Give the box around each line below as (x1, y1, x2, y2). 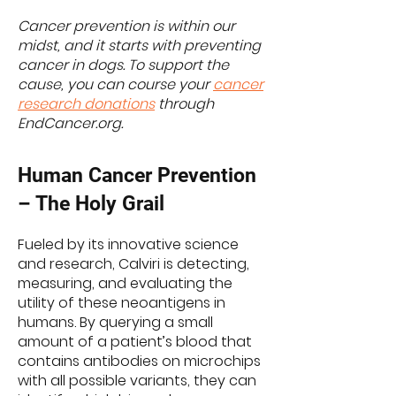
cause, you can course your (18, 74, 213, 95)
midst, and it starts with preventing (18, 35, 261, 56)
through (155, 94, 214, 114)
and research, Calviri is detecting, (18, 254, 249, 274)
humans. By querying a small (18, 312, 213, 332)
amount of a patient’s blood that (18, 331, 252, 352)
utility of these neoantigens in (18, 293, 225, 313)
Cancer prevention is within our (18, 16, 235, 36)
